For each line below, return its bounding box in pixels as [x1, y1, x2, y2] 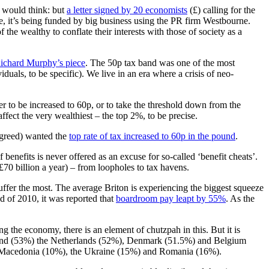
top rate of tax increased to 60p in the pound [69, 130, 235, 141]
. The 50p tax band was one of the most [85, 57, 235, 68]
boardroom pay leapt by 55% [116, 193, 226, 204]
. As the [226, 193, 255, 204]
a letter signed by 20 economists [67, 4, 187, 15]
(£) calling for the [187, 4, 255, 15]
